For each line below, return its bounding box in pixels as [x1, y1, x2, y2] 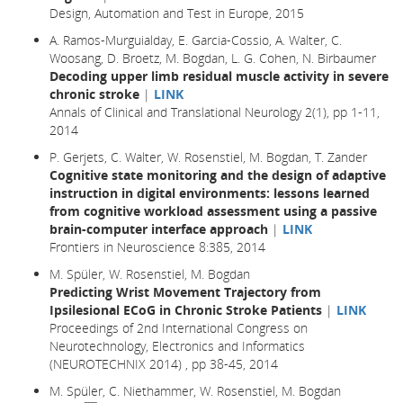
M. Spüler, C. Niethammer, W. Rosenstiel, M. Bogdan [49, 381, 341, 399]
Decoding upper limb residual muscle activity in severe [49, 67, 389, 85]
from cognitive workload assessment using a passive [49, 201, 377, 219]
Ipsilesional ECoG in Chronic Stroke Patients [49, 300, 322, 318]
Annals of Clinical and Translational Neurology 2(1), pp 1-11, [49, 103, 380, 121]
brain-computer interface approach [49, 219, 268, 237]
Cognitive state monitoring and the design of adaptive [49, 166, 386, 184]
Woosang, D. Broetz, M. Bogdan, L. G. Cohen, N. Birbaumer [49, 49, 376, 67]
